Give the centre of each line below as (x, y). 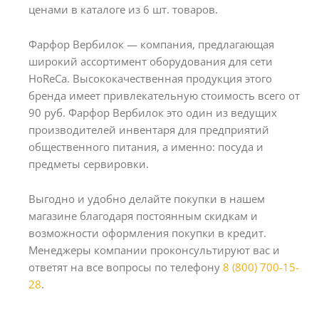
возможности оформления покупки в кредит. (147, 232)
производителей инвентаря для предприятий (149, 129)
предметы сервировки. (89, 163)
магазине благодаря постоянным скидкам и (143, 215)
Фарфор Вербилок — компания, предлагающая (151, 44)
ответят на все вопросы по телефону (126, 267)
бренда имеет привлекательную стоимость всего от (164, 95)
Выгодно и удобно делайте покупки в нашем (147, 198)
